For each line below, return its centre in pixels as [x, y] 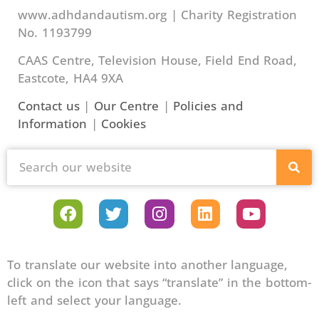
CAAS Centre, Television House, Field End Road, [157, 60]
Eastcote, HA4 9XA [70, 78]
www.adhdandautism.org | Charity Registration [157, 14]
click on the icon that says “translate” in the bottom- [159, 283]
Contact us [49, 106]
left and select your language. [94, 300]
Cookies [124, 124]
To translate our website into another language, [147, 265]
